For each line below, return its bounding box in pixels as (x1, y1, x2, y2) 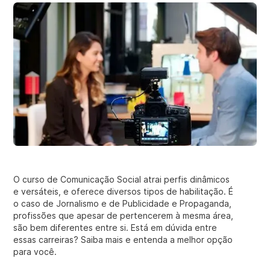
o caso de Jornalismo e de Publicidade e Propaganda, (13, 198, 232, 209)
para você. (13, 246, 57, 257)
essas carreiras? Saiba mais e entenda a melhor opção (13, 234, 233, 245)
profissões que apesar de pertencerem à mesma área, (13, 210, 234, 221)
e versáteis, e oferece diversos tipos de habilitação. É (13, 186, 234, 196)
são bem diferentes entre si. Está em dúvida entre (13, 222, 218, 233)
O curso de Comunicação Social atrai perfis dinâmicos (13, 174, 230, 184)
